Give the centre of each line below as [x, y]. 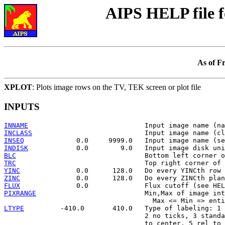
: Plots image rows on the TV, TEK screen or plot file [117, 87]
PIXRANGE [20, 193]
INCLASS [18, 133]
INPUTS [22, 106]
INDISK [16, 148]
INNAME [16, 126]
